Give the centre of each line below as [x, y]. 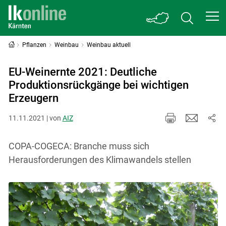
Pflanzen [35, 45]
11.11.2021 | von [35, 118]
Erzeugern [33, 98]
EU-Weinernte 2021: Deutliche [82, 72]
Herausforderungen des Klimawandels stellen [100, 159]
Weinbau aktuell [108, 45]
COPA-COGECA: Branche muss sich [79, 146]
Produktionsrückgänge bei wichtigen [98, 85]
